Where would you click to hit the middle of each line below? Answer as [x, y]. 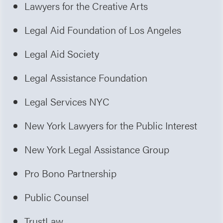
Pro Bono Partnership [71, 173]
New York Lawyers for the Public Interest [111, 125]
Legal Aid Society [62, 53]
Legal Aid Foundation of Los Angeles [103, 29]
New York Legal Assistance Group [97, 149]
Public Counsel [57, 197]
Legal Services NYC [67, 101]
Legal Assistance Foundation [86, 77]
